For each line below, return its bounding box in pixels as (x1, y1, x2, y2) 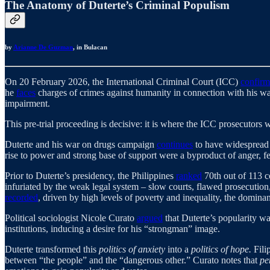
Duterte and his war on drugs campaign (5, 139, 157, 150)
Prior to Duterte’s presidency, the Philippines (5, 171, 176, 181)
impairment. (5, 98, 50, 109)
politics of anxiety (99, 244, 168, 255)
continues (157, 139, 193, 150)
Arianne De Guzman (13, 43, 73, 51)
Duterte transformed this (5, 244, 99, 255)
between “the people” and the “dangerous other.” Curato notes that (5, 255, 260, 266)
